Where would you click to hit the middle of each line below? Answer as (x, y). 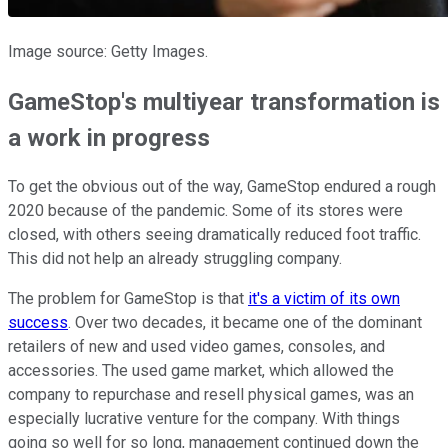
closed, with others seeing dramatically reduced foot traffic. (214, 235)
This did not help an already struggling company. (175, 259)
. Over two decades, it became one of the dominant (245, 323)
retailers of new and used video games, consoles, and (196, 347)
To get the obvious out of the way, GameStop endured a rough (222, 187)
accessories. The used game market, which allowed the (201, 371)
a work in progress (109, 137)
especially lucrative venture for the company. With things (204, 419)
